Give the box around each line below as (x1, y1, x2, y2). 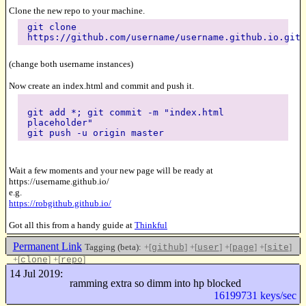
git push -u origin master (27, 127, 164, 138)
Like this (255, 264, 294, 277)
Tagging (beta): (84, 241, 141, 252)
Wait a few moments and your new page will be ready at (9, 165, 213, 176)
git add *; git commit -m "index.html (27, 107, 224, 117)
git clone (27, 21, 76, 32)
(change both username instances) (9, 58, 133, 69)
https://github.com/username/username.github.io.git (27, 31, 301, 42)
